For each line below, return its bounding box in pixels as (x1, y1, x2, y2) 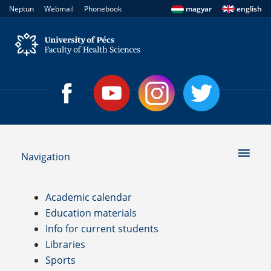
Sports (45, 253, 76, 267)
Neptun (9, 4, 34, 14)
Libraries (45, 238, 85, 251)
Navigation (21, 150, 70, 163)
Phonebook (84, 4, 122, 14)
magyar (184, 4, 212, 14)
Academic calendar (45, 191, 132, 204)
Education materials (45, 206, 137, 220)
